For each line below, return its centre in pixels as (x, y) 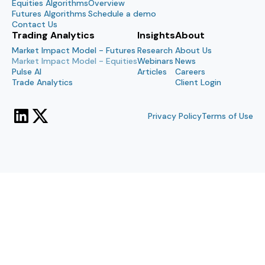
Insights (156, 35)
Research (155, 51)
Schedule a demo (122, 14)
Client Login (198, 83)
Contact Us (35, 25)
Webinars (155, 61)
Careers (190, 72)
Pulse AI (27, 72)
